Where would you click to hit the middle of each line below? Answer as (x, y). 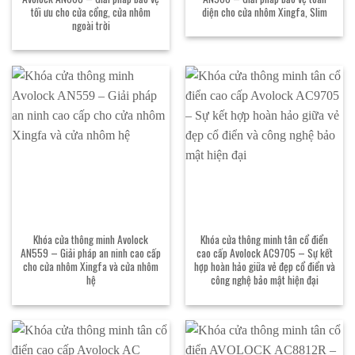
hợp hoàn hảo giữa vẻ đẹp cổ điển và (264, 267)
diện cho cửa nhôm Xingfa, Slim (264, 11)
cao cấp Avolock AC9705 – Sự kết (264, 253)
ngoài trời (91, 25)
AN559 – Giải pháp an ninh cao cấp (91, 253)
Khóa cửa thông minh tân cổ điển (264, 240)
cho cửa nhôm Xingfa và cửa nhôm (91, 267)
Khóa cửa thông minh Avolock (91, 240)
